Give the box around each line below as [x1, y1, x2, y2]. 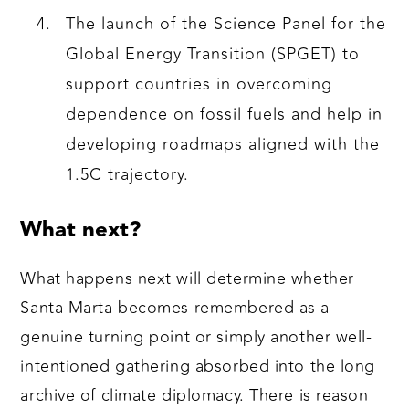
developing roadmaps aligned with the [66, 131, 381, 158]
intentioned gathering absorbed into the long [20, 353, 376, 380]
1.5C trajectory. [66, 162, 190, 188]
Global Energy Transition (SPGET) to [66, 41, 361, 68]
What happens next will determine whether [20, 266, 354, 292]
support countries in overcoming [66, 71, 333, 98]
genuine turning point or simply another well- [20, 324, 372, 351]
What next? [20, 220, 142, 243]
